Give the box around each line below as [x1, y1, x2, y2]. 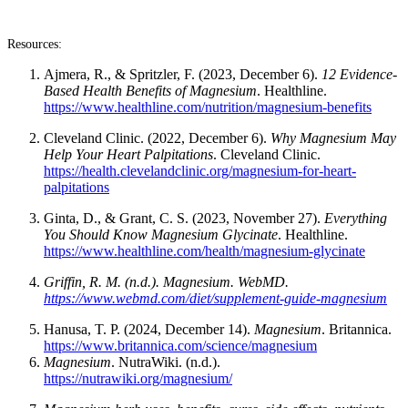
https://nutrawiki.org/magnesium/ [44, 370, 232, 386]
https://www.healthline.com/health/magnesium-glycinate [44, 242, 365, 259]
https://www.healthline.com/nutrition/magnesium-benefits [44, 98, 372, 115]
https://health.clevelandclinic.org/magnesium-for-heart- [44, 162, 356, 178]
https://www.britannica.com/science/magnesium [44, 337, 317, 353]
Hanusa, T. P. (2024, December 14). [44, 321, 254, 337]
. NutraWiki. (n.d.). [111, 353, 220, 370]
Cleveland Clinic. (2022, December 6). [44, 129, 270, 146]
